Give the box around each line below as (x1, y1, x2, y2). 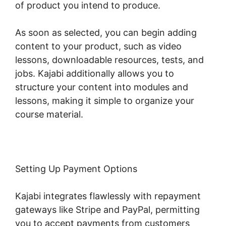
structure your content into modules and (15, 81, 188, 92)
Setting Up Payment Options (15, 163, 137, 174)
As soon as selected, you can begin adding (15, 27, 197, 38)
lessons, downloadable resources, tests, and (15, 54, 204, 65)
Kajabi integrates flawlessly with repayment (15, 190, 201, 201)
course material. (15, 108, 83, 120)
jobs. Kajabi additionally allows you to (15, 68, 174, 79)
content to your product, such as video (15, 40, 182, 51)
